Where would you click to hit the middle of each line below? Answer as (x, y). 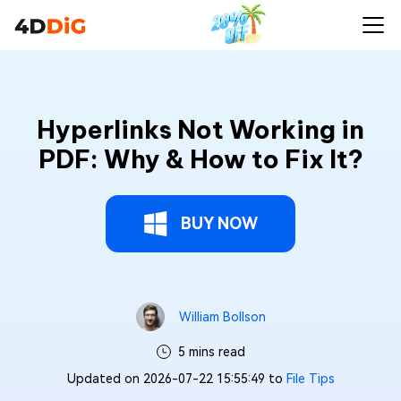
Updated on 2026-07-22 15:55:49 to (176, 379)
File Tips (310, 379)
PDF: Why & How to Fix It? (200, 159)
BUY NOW (219, 223)
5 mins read (211, 352)
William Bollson (222, 317)
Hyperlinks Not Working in (200, 129)
